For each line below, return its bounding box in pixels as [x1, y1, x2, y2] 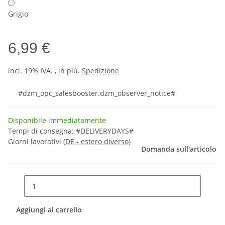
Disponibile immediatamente [8, 116, 106, 125]
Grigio [8, 9, 28, 19]
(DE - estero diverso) [63, 137, 131, 146]
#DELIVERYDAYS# [76, 126, 134, 136]
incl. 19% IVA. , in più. [8, 66, 82, 75]
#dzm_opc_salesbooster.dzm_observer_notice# [18, 88, 175, 98]
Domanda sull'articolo [141, 144, 216, 154]
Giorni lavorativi [8, 137, 63, 146]
